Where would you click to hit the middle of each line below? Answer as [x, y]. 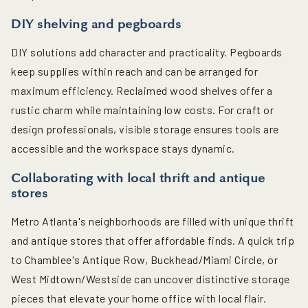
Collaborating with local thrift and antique [138, 178]
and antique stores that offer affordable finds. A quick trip [153, 241]
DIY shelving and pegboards [96, 24]
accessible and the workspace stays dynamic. [123, 148]
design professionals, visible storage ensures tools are [145, 129]
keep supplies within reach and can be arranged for [134, 71]
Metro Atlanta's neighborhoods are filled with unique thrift [153, 221]
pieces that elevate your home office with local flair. [139, 298]
